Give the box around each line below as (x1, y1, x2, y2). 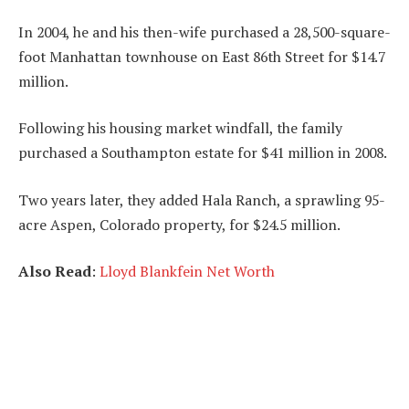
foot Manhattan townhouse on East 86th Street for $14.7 (18, 46, 385, 67)
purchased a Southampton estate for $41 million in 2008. (18, 142, 387, 163)
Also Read (18, 261, 91, 282)
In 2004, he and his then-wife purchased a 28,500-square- (18, 21, 391, 42)
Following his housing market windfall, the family (18, 118, 342, 139)
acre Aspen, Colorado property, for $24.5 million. (18, 214, 341, 235)
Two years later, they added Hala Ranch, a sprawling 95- (18, 189, 385, 210)
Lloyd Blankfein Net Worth (100, 261, 275, 282)
